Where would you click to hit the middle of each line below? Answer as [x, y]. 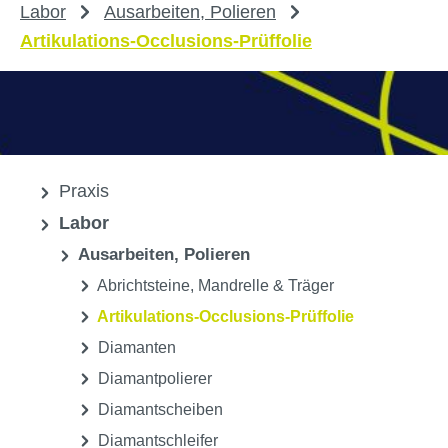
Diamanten [135, 348]
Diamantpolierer [153, 379]
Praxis [81, 191]
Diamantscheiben [158, 410]
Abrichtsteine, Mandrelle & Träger [214, 286]
